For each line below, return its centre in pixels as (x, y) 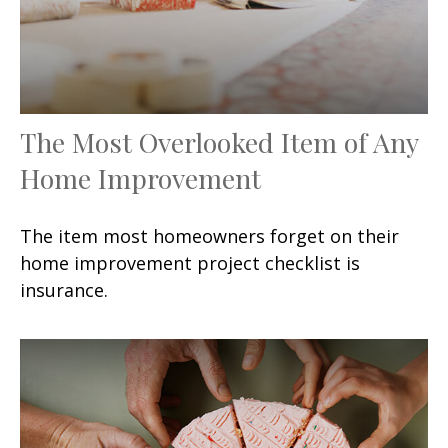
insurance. (64, 290)
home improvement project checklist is (190, 263)
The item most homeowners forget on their (209, 236)
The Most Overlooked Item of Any (219, 142)
